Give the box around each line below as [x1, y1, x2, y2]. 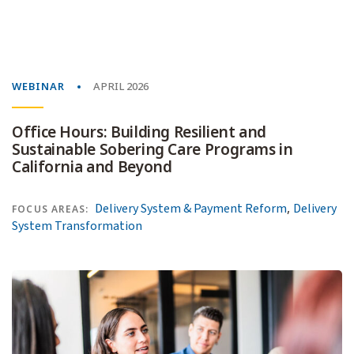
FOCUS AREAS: [12, 201, 89, 217]
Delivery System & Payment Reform [95, 199, 288, 217]
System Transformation [12, 217, 142, 235]
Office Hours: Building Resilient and [12, 121, 267, 143]
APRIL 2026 [93, 78, 149, 94]
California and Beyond [12, 156, 172, 178]
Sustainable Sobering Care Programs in [12, 138, 293, 160]
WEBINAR [12, 78, 65, 94]
